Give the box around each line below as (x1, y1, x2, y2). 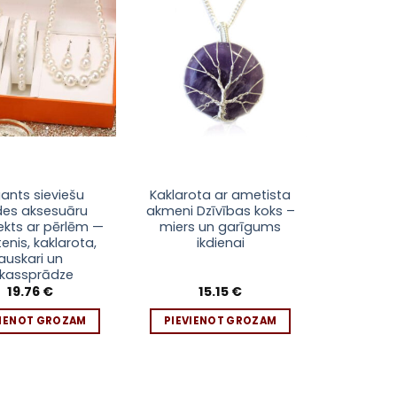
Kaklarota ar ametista (150, 186, 292, 205)
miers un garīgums (160, 218, 282, 237)
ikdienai (196, 234, 245, 253)
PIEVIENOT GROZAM (163, 313, 277, 328)
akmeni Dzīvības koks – (145, 202, 295, 221)
